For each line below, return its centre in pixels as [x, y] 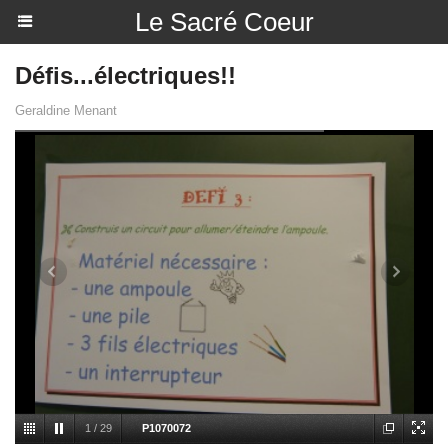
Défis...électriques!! [125, 75]
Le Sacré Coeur [224, 22]
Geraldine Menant [66, 110]
